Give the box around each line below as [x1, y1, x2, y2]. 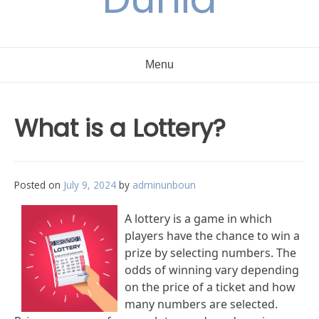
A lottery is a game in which [124, 211, 272, 226]
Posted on [14, 178, 63, 192]
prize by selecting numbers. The [124, 245, 296, 261]
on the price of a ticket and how [124, 279, 296, 295]
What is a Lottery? [14, 111, 226, 145]
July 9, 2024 [63, 178, 116, 192]
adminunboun [132, 178, 196, 192]
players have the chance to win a [124, 228, 300, 244]
